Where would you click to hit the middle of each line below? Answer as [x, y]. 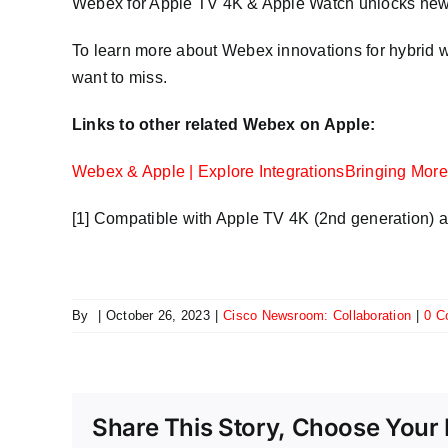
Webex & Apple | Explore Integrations [208, 172]
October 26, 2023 [157, 316]
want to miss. [120, 78]
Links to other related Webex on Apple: [224, 125]
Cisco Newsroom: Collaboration [317, 316]
